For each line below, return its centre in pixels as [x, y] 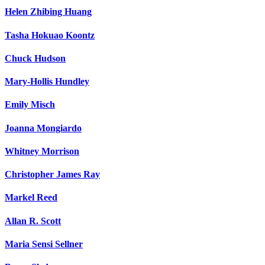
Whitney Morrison [42, 151]
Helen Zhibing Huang [48, 12]
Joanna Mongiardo [43, 128]
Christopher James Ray [52, 174]
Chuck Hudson [35, 58]
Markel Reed [31, 198]
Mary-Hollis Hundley [47, 82]
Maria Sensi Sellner [44, 244]
